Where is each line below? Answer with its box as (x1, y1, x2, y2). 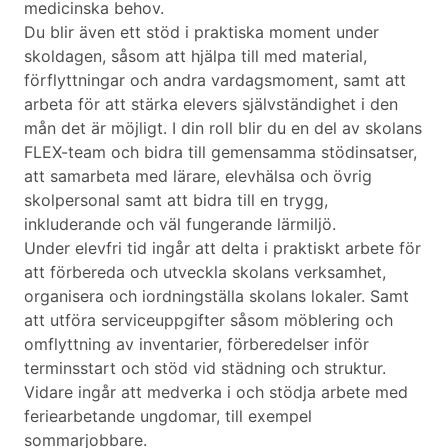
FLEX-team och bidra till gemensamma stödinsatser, (24, 142, 417, 163)
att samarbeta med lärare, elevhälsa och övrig (24, 166, 372, 187)
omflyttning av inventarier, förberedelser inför (24, 334, 369, 355)
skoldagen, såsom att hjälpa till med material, (24, 46, 367, 67)
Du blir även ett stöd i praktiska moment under (24, 22, 379, 43)
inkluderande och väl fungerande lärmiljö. (24, 214, 336, 235)
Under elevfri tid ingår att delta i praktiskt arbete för (24, 238, 421, 259)
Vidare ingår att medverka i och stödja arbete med (24, 382, 408, 403)
